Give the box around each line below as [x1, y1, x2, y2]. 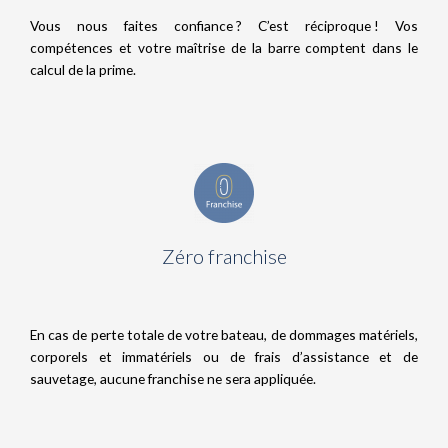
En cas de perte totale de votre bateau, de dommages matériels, [30, 325, 418, 343]
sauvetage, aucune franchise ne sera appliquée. [30, 369, 316, 387]
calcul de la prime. [30, 60, 136, 78]
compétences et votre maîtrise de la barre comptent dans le [30, 38, 418, 56]
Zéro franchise [161, 243, 287, 268]
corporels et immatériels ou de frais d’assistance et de [30, 347, 418, 365]
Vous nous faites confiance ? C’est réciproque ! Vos [30, 16, 418, 34]
